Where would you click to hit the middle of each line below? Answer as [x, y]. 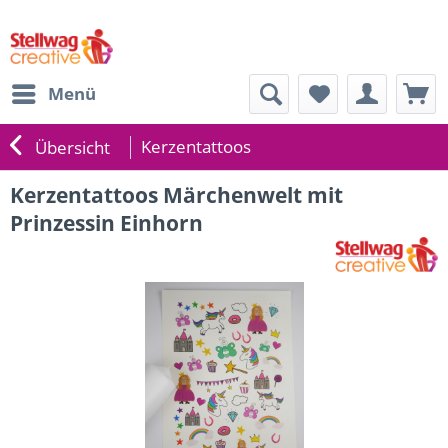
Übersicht [72, 147]
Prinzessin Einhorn [106, 223]
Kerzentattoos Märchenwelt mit [176, 195]
